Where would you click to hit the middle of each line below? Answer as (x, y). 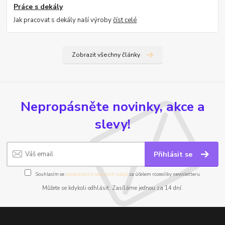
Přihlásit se (174, 155)
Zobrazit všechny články (106, 55)
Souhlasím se (50, 174)
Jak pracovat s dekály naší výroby (64, 20)
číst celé (125, 20)
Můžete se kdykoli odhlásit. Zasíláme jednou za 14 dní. (113, 188)
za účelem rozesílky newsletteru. (164, 174)
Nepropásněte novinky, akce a (113, 106)
